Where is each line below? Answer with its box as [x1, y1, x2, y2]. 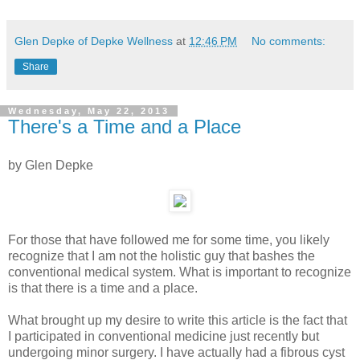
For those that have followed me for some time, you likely [8, 232, 329, 247]
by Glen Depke [8, 157, 93, 172]
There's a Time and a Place [8, 115, 241, 137]
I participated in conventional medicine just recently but [8, 329, 319, 343]
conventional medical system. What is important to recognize [8, 264, 351, 279]
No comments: [252, 34, 326, 47]
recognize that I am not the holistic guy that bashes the [8, 248, 315, 263]
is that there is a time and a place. [8, 280, 198, 295]
